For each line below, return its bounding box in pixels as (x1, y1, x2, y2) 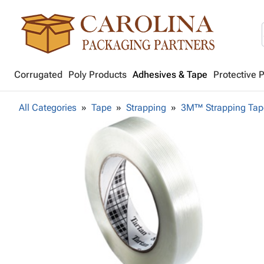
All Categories (19, 102, 77, 113)
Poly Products (68, 69, 127, 80)
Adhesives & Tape (133, 69, 207, 80)
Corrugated (14, 69, 62, 80)
